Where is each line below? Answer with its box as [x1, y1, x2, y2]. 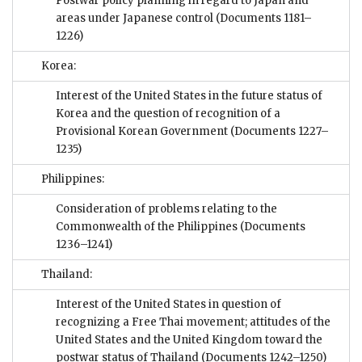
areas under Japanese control [56, 11, 216, 26]
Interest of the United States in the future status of [56, 89, 322, 103]
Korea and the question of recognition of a [56, 107, 280, 121]
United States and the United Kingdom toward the [56, 333, 322, 347]
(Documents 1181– [216, 11, 312, 26]
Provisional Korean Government [56, 124, 230, 139]
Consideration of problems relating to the [56, 202, 277, 217]
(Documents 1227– [230, 124, 329, 139]
